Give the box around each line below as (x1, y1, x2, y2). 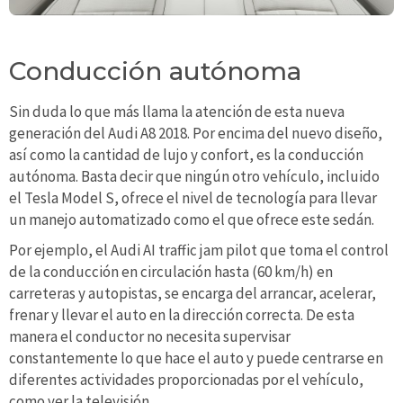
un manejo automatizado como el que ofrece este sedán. (9, 210, 374, 230)
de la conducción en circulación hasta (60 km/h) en (9, 261, 333, 282)
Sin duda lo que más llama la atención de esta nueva (9, 102, 345, 122)
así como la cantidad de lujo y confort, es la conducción (9, 145, 363, 166)
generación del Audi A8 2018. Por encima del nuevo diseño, (9, 123, 382, 144)
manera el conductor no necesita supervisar (9, 326, 291, 346)
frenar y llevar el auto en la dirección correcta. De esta (9, 304, 354, 325)
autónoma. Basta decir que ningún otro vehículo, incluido (9, 166, 380, 187)
